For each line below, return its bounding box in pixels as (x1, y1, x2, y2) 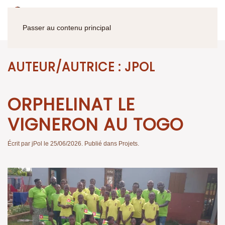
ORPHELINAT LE (8, 92, 135, 117)
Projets (119, 140, 138, 147)
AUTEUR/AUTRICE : (8, 59, 125, 75)
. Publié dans (81, 140, 119, 147)
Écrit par (8, 140, 32, 147)
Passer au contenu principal (23, 24, 111, 32)
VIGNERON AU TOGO (8, 113, 183, 137)
